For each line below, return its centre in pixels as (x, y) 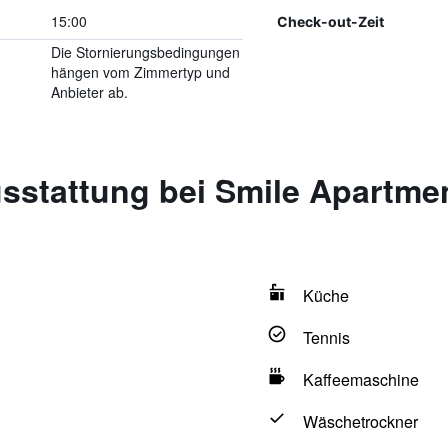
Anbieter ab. (89, 92)
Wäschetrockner (360, 421)
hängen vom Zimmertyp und (140, 72)
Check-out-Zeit (330, 21)
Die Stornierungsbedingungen (145, 52)
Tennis (326, 337)
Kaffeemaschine (360, 379)
